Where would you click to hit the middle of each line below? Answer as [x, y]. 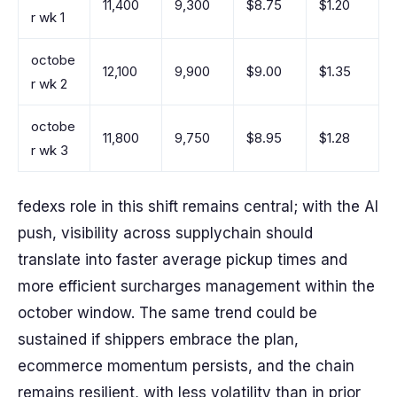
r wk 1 [48, 17]
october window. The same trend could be [167, 313]
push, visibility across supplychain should [165, 233]
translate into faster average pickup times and [183, 260]
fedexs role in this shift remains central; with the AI [198, 206]
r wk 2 [49, 84]
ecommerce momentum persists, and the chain [186, 366]
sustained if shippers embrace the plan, [158, 339]
